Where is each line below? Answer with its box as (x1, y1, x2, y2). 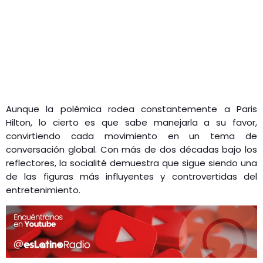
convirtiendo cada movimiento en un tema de (6, 129, 257, 142)
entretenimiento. (6, 183, 80, 196)
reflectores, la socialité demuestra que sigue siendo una (6, 156, 257, 169)
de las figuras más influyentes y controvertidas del (6, 170, 257, 183)
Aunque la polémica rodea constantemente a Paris (6, 102, 257, 115)
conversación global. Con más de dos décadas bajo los (6, 143, 257, 156)
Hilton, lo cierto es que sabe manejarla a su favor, (6, 116, 257, 129)
